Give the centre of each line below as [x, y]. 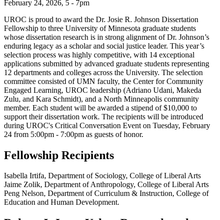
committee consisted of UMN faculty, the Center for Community [104, 81]
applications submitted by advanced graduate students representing [107, 63]
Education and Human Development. [62, 202]
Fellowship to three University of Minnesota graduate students [100, 28]
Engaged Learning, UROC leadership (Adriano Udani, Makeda [103, 90]
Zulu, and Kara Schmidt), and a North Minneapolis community [101, 99]
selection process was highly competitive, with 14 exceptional [99, 55]
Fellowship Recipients [60, 155]
